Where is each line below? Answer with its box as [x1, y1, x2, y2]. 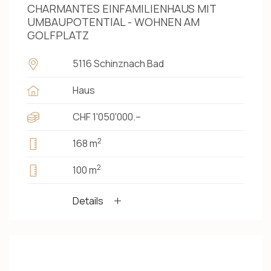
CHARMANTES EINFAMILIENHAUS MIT [27, 1, 216, 16]
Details [73, 194, 103, 208]
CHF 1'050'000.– [73, 110, 141, 124]
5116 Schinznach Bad [73, 57, 164, 71]
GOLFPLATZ [27, 28, 89, 43]
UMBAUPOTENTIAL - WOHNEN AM [27, 15, 200, 30]
